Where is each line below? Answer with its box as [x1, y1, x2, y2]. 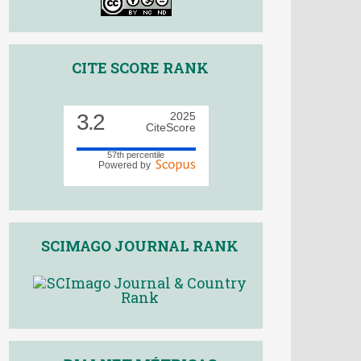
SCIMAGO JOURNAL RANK [41, 236, 239, 255]
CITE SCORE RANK [71, 58, 209, 77]
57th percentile [107, 150, 164, 160]
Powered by [98, 159, 156, 171]
